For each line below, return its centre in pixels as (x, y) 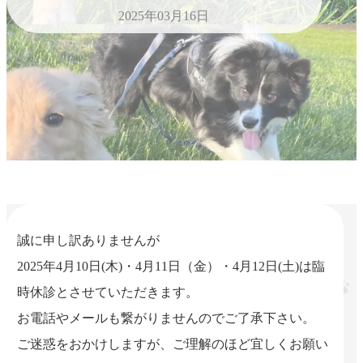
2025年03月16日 (164, 16)
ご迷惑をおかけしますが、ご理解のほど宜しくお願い (173, 344)
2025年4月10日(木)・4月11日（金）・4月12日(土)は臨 (171, 267)
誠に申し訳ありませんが (89, 241)
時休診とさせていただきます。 (108, 293)
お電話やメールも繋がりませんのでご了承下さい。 (167, 318)
